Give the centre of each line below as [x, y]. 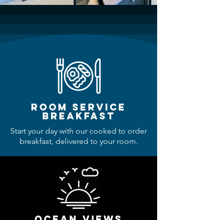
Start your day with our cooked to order [79, 131]
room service [79, 107]
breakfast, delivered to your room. [79, 141]
